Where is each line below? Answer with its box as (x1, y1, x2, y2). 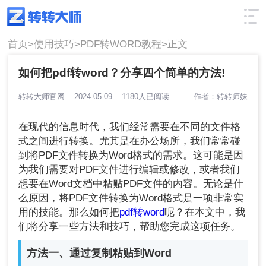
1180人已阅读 (117, 91, 170, 101)
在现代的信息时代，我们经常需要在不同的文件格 (18, 121, 241, 133)
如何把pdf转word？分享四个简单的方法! (18, 66, 226, 79)
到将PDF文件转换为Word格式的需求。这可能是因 (18, 150, 244, 161)
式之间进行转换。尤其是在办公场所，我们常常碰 (18, 135, 241, 147)
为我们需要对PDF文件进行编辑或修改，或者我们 (18, 164, 240, 176)
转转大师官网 (18, 91, 75, 101)
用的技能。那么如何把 (18, 207, 120, 218)
